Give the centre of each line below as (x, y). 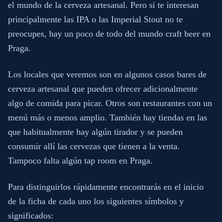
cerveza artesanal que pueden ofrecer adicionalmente (103, 89)
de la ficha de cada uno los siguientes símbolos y (96, 201)
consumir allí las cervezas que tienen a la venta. (94, 146)
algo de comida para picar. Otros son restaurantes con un (110, 103)
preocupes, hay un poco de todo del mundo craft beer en (109, 34)
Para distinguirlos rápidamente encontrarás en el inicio (106, 187)
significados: (31, 216)
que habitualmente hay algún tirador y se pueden (95, 132)
